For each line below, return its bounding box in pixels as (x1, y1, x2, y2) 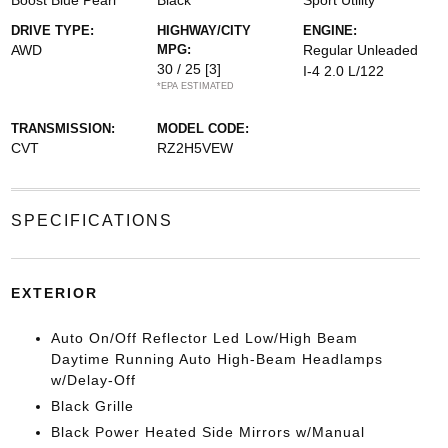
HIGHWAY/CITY (156, 23, 251, 38)
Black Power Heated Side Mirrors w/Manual (50, 424, 365, 440)
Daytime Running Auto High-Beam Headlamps (50, 351, 383, 367)
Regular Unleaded (303, 42, 419, 58)
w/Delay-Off (50, 372, 136, 388)
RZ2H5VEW (156, 140, 233, 156)
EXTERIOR (10, 285, 98, 301)
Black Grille (50, 398, 134, 414)
